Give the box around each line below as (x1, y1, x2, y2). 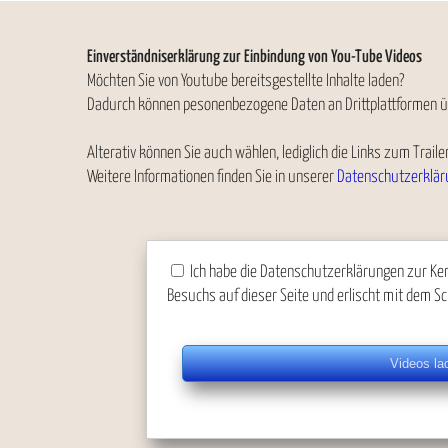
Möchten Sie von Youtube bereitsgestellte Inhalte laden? (87, 73, 404, 90)
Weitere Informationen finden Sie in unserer (87, 169, 337, 186)
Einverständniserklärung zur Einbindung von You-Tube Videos (87, 49, 422, 66)
